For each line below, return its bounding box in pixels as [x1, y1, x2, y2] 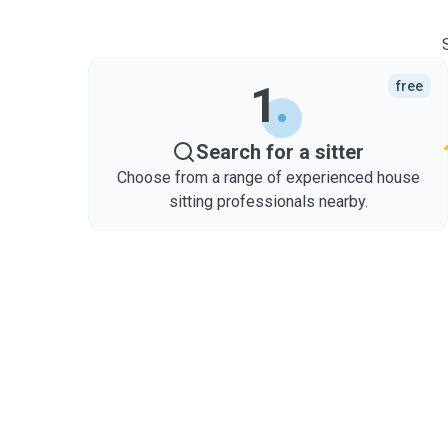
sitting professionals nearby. [168, 192, 368, 211]
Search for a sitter [196, 140, 364, 164]
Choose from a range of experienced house [116, 168, 420, 187]
